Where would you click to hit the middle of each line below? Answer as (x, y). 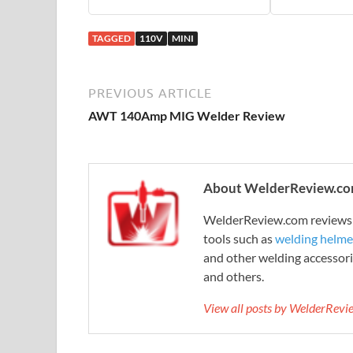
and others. (234, 277)
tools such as (239, 239)
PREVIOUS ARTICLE (150, 93)
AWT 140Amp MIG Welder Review (187, 116)
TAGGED (111, 39)
